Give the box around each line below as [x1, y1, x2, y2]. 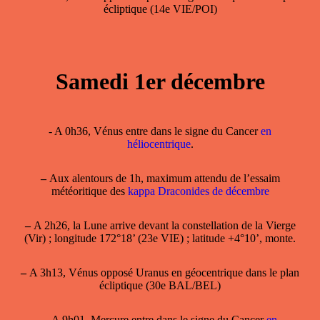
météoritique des [51, 184, 128, 197]
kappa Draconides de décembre [127, 184, 269, 197]
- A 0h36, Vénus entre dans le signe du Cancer [49, 124, 261, 137]
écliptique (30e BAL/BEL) [99, 279, 221, 291]
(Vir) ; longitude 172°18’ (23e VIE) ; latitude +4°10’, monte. [24, 231, 296, 244]
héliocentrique [126, 137, 191, 150]
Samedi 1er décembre [55, 68, 265, 94]
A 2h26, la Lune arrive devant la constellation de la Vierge [30, 219, 296, 231]
